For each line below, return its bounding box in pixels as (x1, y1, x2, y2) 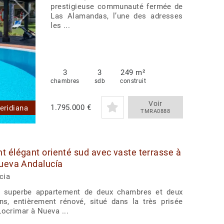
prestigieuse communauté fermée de (50, 2, 183, 11)
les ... (50, 21, 70, 30)
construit (120, 77, 146, 85)
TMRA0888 (140, 108, 170, 115)
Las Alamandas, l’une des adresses (50, 11, 183, 21)
